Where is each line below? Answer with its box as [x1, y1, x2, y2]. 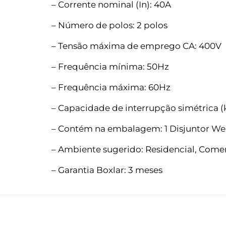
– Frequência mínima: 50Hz [51, 61, 169, 72]
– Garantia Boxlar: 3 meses [51, 164, 162, 175]
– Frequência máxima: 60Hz [51, 82, 171, 92]
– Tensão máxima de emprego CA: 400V [51, 40, 221, 51]
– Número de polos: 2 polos [51, 20, 167, 30]
